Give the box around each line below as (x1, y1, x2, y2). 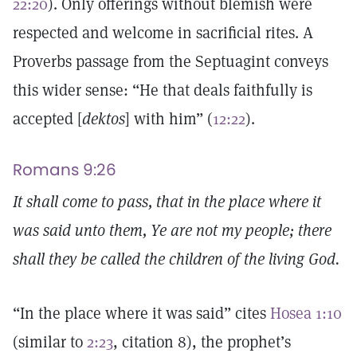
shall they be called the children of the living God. (13, 249, 343, 269)
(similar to (13, 331, 87, 352)
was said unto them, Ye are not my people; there (13, 220, 331, 241)
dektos (82, 108, 125, 129)
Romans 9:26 (13, 159, 116, 181)
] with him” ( (125, 108, 213, 129)
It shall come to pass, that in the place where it (13, 191, 321, 212)
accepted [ (13, 108, 82, 129)
